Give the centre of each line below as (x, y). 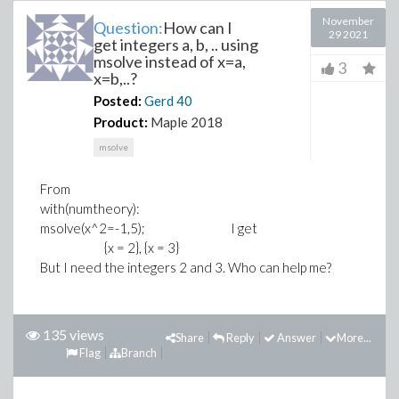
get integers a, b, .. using (176, 45)
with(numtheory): (90, 208)
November (349, 21)
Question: (128, 28)
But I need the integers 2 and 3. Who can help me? (186, 267)
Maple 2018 (187, 122)
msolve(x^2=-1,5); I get (149, 228)
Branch (139, 353)
